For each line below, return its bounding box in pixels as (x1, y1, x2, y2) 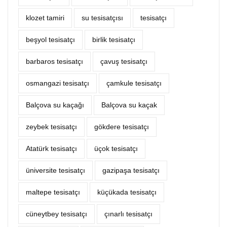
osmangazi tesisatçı (26, 79, 89, 88)
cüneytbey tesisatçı (26, 210, 87, 218)
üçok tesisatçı (94, 144, 138, 153)
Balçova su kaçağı (26, 101, 84, 109)
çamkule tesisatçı (106, 79, 162, 88)
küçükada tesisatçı (97, 188, 157, 197)
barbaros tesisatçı (26, 57, 83, 66)
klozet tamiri (26, 14, 64, 22)
